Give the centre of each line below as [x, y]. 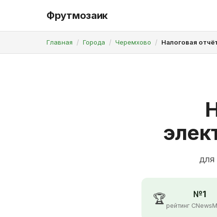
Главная [60, 42]
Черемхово [133, 42]
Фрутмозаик [77, 15]
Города [94, 42]
